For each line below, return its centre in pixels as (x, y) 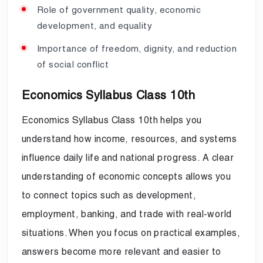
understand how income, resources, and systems (129, 139)
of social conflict (73, 64)
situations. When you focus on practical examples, (131, 232)
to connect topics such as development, (109, 195)
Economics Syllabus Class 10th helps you (112, 120)
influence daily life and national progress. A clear (128, 157)
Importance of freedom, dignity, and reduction (137, 48)
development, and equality (95, 25)
